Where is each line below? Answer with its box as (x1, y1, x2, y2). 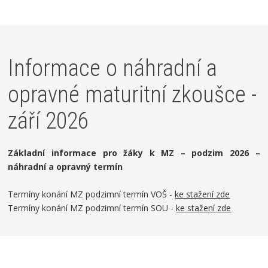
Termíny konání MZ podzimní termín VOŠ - (8, 188, 175, 200)
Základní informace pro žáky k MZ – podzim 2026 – (8, 147, 260, 159)
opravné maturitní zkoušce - (8, 81, 257, 108)
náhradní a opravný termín (8, 161, 123, 172)
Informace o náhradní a (8, 55, 218, 81)
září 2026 (8, 108, 89, 134)
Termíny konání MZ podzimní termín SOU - (8, 202, 176, 214)
